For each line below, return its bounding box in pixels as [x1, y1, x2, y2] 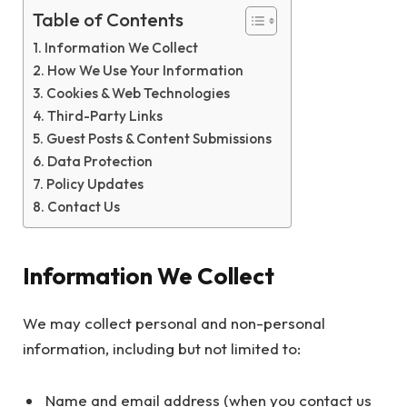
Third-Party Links [47, 106, 164, 124]
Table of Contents [33, 8, 184, 32]
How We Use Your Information [47, 61, 244, 79]
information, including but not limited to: [23, 339, 301, 359]
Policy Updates [46, 174, 144, 193]
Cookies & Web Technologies [46, 84, 231, 102]
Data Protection [47, 152, 154, 170]
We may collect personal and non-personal [23, 313, 325, 333]
